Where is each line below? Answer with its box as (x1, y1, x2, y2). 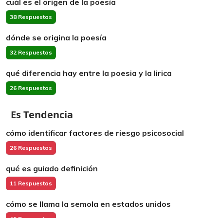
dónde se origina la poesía (6, 33, 107, 42)
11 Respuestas (10, 180, 52, 187)
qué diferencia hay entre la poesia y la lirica (6, 68, 172, 78)
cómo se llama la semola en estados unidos (6, 199, 171, 209)
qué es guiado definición (6, 163, 98, 173)
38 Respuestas (10, 13, 52, 20)
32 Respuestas (10, 49, 52, 56)
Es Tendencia (11, 108, 73, 121)
